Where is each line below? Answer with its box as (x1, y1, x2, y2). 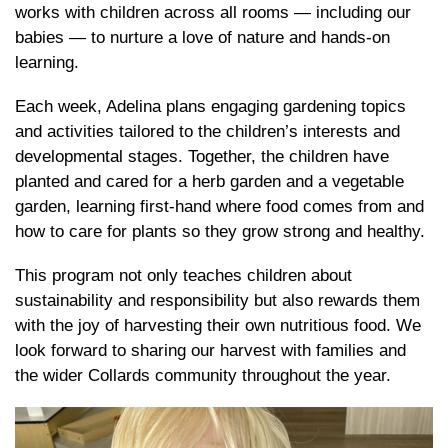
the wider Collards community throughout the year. (15, 365, 391, 385)
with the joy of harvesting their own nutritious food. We (15, 315, 421, 335)
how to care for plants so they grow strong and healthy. (15, 221, 425, 241)
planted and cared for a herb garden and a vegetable (15, 171, 404, 191)
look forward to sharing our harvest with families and (15, 340, 406, 360)
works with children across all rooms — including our (15, 2, 411, 22)
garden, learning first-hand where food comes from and (15, 196, 424, 216)
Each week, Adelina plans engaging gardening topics (15, 96, 406, 116)
